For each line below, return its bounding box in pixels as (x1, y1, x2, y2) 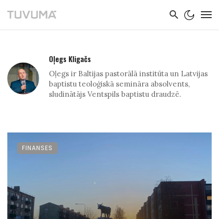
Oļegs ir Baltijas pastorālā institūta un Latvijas (49, 69, 208, 78)
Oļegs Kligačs (49, 53, 91, 64)
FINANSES (22, 144, 53, 152)
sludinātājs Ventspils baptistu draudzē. (49, 89, 181, 99)
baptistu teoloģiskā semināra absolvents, (49, 79, 190, 88)
